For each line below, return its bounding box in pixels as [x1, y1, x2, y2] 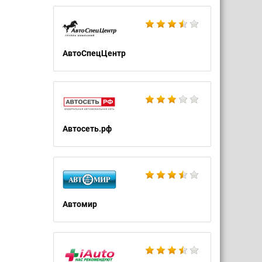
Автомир [63, 199, 97, 209]
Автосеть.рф [63, 124, 112, 133]
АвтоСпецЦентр [63, 49, 126, 58]
